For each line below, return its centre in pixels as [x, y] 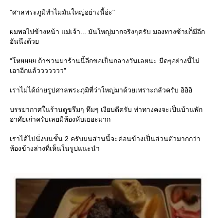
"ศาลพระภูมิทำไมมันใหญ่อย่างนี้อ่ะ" [62, 12]
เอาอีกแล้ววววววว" [38, 71]
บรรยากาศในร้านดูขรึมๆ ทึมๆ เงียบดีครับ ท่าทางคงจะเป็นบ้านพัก [106, 109]
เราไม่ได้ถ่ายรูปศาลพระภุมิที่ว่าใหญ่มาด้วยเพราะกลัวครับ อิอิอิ [101, 90]
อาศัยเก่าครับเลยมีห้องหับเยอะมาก [60, 119]
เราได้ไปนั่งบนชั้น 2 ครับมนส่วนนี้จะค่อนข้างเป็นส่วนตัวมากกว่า [105, 139]
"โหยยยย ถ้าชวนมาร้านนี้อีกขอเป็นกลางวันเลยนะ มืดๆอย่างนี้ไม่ [105, 61]
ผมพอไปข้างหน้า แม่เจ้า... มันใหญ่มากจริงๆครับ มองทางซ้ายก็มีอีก [107, 32]
